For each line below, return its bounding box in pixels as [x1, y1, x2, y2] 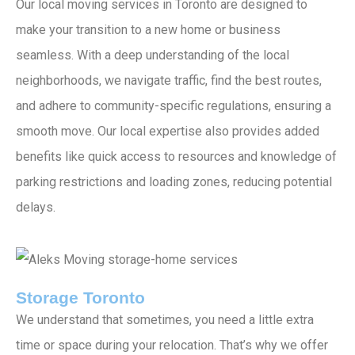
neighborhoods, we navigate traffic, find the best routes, [16, 72, 328, 88]
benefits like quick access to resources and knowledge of [16, 148, 337, 164]
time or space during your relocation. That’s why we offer [16, 338, 328, 353]
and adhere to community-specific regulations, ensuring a [16, 97, 331, 113]
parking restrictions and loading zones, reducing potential [16, 174, 332, 189]
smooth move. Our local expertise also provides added [16, 123, 319, 139]
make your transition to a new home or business [16, 21, 281, 37]
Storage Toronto [16, 288, 145, 307]
